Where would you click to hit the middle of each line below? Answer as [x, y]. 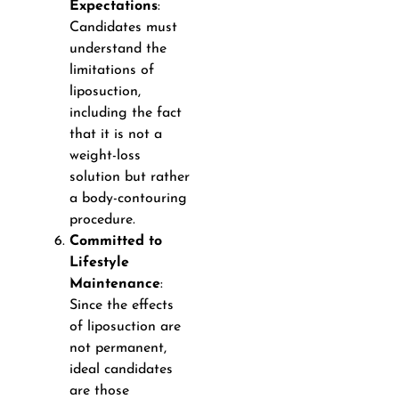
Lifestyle [99, 262]
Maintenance [114, 284]
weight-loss [105, 155]
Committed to [115, 241]
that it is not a [115, 134]
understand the [118, 49]
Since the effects [121, 305]
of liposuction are [125, 326]
